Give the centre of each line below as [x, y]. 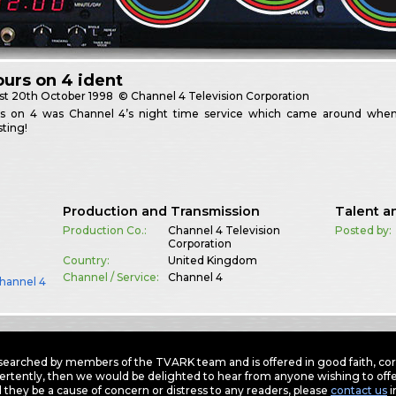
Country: [86, 261]
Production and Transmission [161, 212]
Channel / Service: [110, 278]
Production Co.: [104, 231]
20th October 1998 [63, 96]
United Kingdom [212, 261]
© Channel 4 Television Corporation [213, 96]
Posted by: [364, 231]
